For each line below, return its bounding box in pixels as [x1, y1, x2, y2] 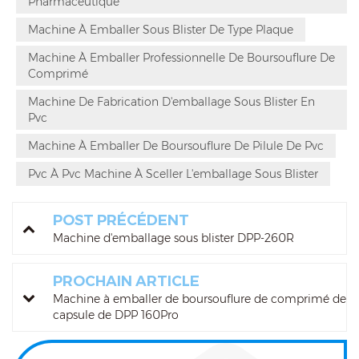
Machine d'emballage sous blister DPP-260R [53, 231, 294, 246]
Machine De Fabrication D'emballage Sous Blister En [28, 95, 315, 110]
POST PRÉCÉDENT [53, 212, 189, 230]
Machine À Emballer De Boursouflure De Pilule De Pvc [28, 139, 324, 154]
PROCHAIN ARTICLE [53, 272, 200, 291]
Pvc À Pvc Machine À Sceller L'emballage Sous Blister [28, 167, 318, 182]
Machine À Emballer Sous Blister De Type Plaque [28, 22, 293, 38]
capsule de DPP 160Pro [53, 308, 179, 323]
